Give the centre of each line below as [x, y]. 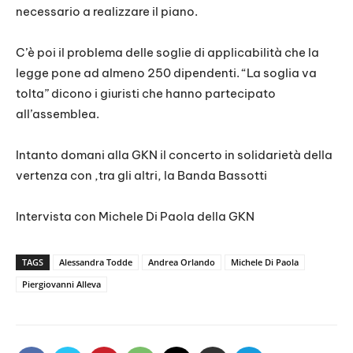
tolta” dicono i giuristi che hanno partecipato [146, 94]
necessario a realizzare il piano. [107, 12]
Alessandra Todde [96, 262]
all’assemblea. [58, 114]
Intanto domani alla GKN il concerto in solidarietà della [174, 155]
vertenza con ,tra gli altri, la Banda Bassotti [141, 176]
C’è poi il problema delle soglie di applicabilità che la [167, 53]
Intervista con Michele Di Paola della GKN [135, 217]
